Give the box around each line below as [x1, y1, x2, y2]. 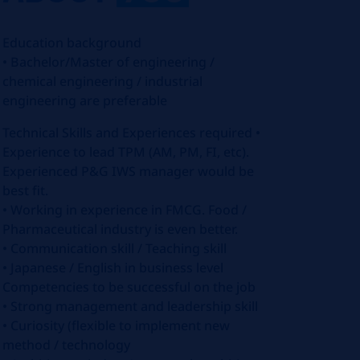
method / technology [2, 336, 131, 354]
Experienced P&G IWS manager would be [2, 162, 255, 180]
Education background [2, 34, 142, 51]
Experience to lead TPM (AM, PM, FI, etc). [2, 143, 250, 161]
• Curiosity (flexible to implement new [2, 317, 231, 334]
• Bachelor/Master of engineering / [2, 53, 215, 71]
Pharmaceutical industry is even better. [2, 220, 239, 238]
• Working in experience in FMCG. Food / [2, 201, 247, 219]
